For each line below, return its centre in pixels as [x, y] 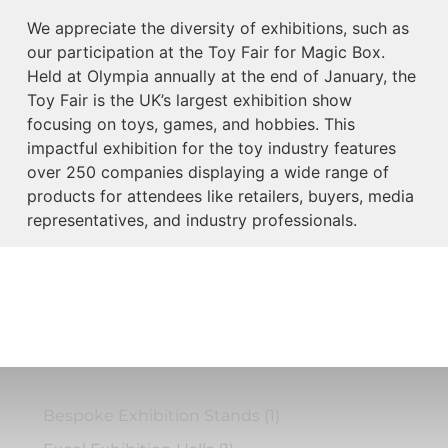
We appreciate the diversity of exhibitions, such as [217, 28]
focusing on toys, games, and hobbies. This [190, 124]
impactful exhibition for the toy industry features [211, 148]
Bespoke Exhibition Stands [151, 415]
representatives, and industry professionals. [191, 220]
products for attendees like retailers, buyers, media [220, 196]
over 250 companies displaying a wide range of [207, 172]
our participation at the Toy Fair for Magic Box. [205, 52]
